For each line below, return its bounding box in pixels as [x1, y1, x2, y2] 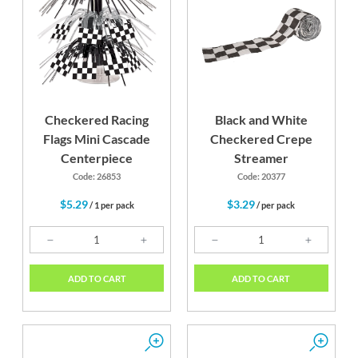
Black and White [214, 112, 308, 128]
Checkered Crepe [209, 131, 312, 147]
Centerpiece [61, 150, 133, 166]
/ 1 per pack [87, 200, 134, 211]
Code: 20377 [237, 171, 285, 182]
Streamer [233, 150, 288, 166]
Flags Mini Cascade [43, 131, 151, 147]
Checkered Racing [45, 112, 149, 128]
